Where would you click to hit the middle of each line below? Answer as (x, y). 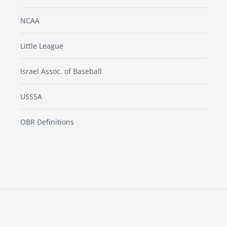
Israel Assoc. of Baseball (61, 71)
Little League (42, 46)
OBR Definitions (47, 122)
